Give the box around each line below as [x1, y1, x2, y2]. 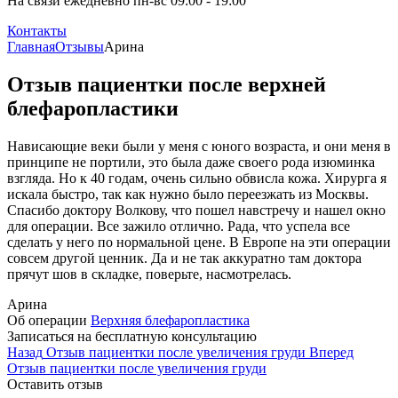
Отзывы [55, 39, 104, 54]
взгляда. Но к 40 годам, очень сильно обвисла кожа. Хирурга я [7, 170, 386, 186]
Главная [7, 39, 55, 54]
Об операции [7, 312, 87, 328]
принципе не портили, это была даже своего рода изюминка [7, 154, 375, 170]
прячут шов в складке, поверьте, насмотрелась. [7, 266, 291, 282]
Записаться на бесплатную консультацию [7, 328, 257, 344]
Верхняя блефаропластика [91, 312, 250, 328]
